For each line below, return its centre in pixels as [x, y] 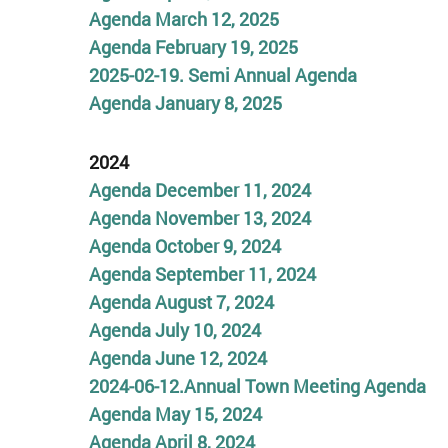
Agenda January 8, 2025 [185, 102]
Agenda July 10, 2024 [174, 330]
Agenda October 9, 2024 [184, 246]
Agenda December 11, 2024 [199, 190]
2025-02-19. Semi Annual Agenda [222, 74]
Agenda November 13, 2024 [199, 218]
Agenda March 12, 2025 [183, 18]
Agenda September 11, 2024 [202, 274]
